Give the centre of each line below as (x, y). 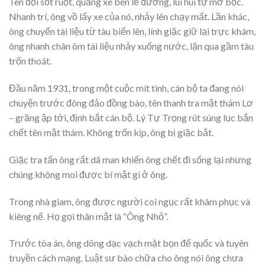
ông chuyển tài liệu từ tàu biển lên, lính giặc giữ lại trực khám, (132, 31)
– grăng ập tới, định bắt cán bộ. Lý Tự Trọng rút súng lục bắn (131, 118)
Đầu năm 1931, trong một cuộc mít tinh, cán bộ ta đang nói (126, 88)
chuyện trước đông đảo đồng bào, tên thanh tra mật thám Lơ (131, 103)
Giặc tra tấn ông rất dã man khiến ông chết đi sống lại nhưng (130, 159)
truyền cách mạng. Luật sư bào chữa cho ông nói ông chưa (126, 258)
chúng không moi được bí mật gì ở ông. (88, 174)
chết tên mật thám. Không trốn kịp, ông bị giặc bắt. (111, 132)
